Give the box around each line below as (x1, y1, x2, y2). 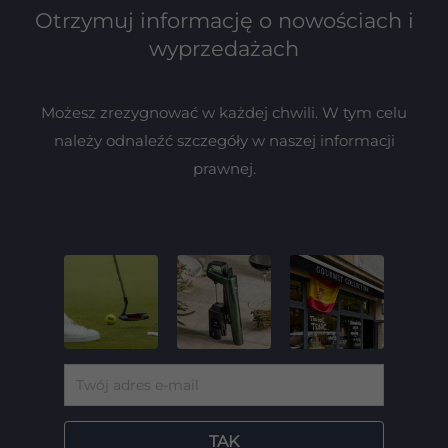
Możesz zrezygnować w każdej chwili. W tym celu (41, 103, 407, 123)
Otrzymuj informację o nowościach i (34, 8, 414, 34)
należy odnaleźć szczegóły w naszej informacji (53, 131, 395, 151)
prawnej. (192, 159, 256, 179)
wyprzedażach (149, 36, 299, 62)
